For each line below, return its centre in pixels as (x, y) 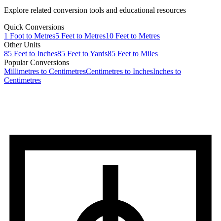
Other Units (22, 45)
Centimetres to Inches (119, 72)
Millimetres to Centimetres (45, 72)
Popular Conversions (37, 63)
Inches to (167, 72)
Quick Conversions (34, 27)
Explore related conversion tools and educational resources (95, 10)
